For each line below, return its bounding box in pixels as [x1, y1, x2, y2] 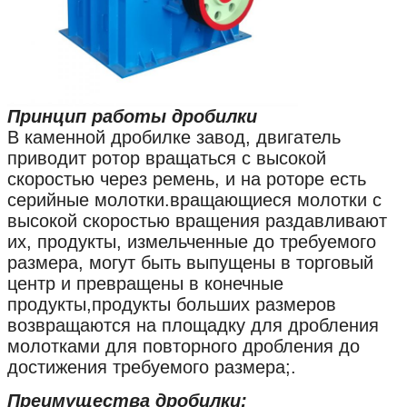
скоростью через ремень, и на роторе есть [7, 169, 366, 190]
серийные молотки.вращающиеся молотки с [7, 190, 382, 211]
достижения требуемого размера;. [7, 357, 296, 378]
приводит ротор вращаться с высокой [7, 148, 326, 169]
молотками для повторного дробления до [7, 336, 360, 357]
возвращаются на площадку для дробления [7, 315, 379, 336]
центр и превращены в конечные [7, 273, 283, 294]
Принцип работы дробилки [7, 106, 257, 127]
